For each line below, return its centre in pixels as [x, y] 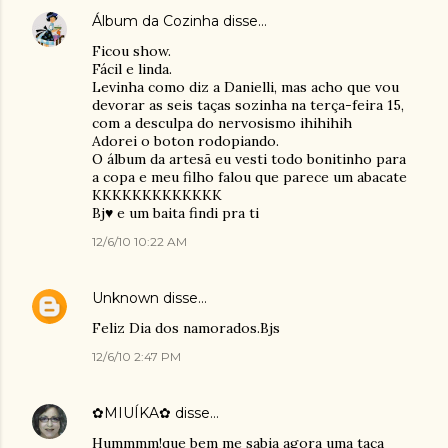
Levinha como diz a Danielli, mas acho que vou [245, 87]
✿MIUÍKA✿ [131, 413]
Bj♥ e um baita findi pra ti [175, 213]
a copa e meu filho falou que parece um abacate [249, 177]
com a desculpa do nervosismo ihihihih [222, 123]
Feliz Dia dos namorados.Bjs [186, 328]
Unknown [125, 298]
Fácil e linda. [132, 69]
